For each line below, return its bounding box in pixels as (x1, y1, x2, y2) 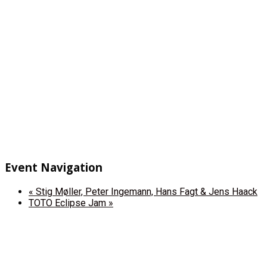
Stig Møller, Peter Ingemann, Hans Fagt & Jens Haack (33, 185, 257, 197)
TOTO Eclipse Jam (29, 197, 108, 209)
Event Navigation (5, 160, 103, 175)
